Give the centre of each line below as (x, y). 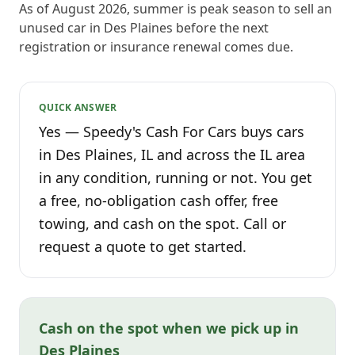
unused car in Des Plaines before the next (144, 28)
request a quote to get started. (143, 246)
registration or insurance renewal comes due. (156, 47)
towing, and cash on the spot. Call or (162, 223)
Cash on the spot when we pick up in (169, 328)
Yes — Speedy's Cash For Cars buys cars (172, 132)
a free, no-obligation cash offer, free (158, 200)
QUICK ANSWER (78, 107)
